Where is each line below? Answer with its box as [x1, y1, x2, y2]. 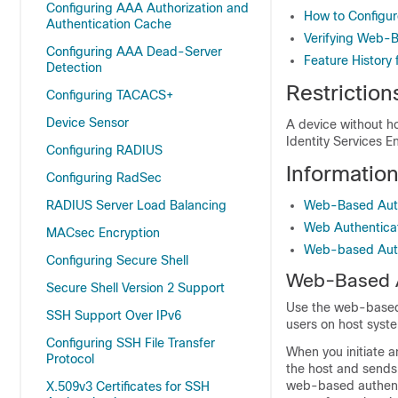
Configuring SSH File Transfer [46, 336, 215, 350]
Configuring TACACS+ [46, 88, 173, 102]
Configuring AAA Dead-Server [46, 44, 222, 59]
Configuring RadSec [46, 171, 162, 185]
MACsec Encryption [46, 226, 160, 240]
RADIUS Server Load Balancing [46, 198, 227, 212]
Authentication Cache [46, 17, 171, 31]
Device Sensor [46, 115, 129, 130]
